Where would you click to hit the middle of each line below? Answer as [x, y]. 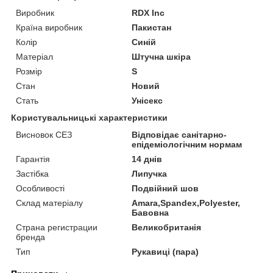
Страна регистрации [57, 227]
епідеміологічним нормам [187, 144]
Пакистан [152, 27]
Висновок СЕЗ [44, 134]
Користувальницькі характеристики [89, 117]
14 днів [147, 159]
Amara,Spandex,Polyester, [186, 203]
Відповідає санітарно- [179, 134]
